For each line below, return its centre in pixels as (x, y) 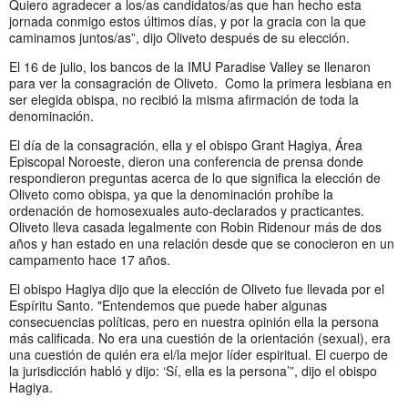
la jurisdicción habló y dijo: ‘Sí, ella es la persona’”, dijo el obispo (193, 370)
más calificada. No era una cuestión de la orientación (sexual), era (200, 337)
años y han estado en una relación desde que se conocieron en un (202, 243)
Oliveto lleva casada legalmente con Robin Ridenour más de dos (195, 226)
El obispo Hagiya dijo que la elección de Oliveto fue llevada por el (197, 288)
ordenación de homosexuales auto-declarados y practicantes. (187, 210)
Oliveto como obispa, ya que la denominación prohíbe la (171, 194)
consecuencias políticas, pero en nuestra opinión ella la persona (194, 321)
